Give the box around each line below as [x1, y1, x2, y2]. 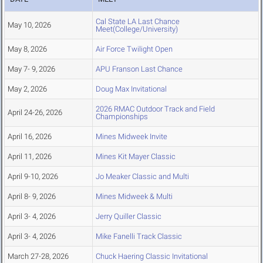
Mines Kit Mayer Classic [96, 152, 176, 161]
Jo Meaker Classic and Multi [96, 172, 189, 181]
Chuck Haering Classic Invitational [96, 252, 208, 261]
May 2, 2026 [8, 85, 47, 94]
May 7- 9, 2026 [8, 65, 55, 74]
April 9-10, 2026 [8, 172, 58, 181]
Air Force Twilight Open [96, 45, 173, 54]
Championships [96, 112, 148, 122]
